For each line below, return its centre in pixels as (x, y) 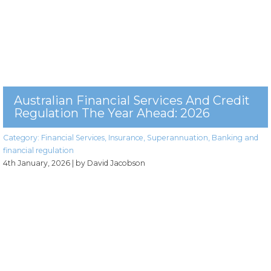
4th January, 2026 (37, 163)
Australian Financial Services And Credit (132, 101)
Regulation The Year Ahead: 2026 (112, 113)
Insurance (126, 138)
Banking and (235, 138)
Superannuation (178, 138)
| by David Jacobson (109, 163)
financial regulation (38, 151)
